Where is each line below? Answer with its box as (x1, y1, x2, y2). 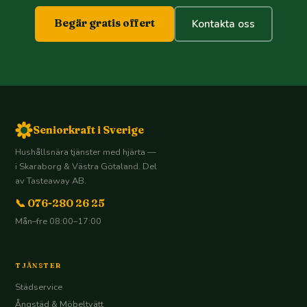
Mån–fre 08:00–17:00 (15, 215, 102, 228)
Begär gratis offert (53, 16, 155, 29)
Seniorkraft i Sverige (33, 123, 145, 136)
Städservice (15, 281, 63, 294)
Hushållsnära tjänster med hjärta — (15, 146, 157, 159)
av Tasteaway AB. (15, 175, 87, 188)
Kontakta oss (191, 16, 255, 31)
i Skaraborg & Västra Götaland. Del (15, 160, 158, 173)
